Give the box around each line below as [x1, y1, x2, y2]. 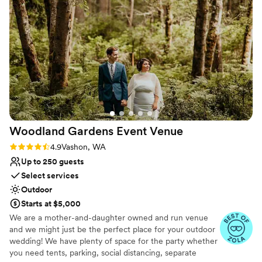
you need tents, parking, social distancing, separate [9, 247, 196, 257]
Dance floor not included [22, 12, 126, 23]
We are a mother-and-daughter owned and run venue [9, 212, 208, 222]
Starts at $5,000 [21, 198, 81, 208]
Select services [21, 170, 79, 180]
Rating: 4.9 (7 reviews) [9, 141, 90, 151]
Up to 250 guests [21, 156, 84, 166]
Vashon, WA [61, 142, 106, 151]
